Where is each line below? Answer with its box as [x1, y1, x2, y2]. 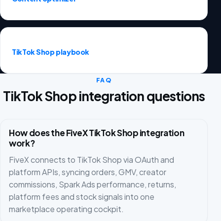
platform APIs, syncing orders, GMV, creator [9, 167, 167, 178]
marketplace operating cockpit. [9, 204, 124, 215]
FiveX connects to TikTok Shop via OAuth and [9, 154, 175, 165]
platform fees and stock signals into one [9, 191, 155, 202]
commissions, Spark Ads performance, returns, [9, 179, 177, 190]
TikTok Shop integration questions [2, 87, 205, 104]
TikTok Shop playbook [12, 47, 89, 56]
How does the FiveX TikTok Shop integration [9, 127, 184, 139]
